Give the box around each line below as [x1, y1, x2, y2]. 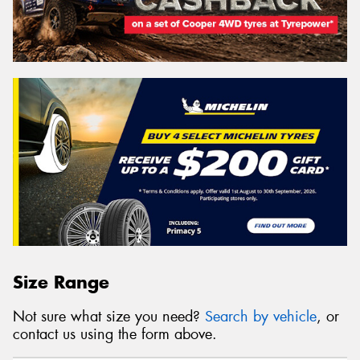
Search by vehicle [205, 306, 317, 326]
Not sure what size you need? [13, 306, 205, 326]
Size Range [13, 271, 109, 294]
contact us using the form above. [13, 324, 217, 344]
